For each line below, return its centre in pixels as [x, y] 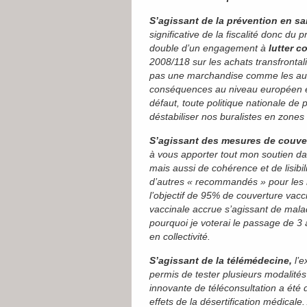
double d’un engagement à [209, 48]
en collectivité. [180, 236]
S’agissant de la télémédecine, [222, 260]
